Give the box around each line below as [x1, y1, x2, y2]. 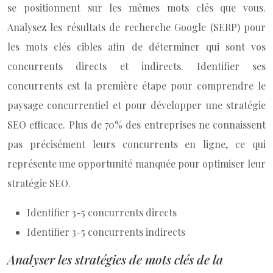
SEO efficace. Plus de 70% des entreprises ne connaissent [7, 118, 266, 131]
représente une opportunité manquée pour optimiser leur [7, 157, 266, 170]
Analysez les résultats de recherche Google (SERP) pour [7, 21, 266, 34]
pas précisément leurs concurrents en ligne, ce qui [7, 138, 266, 151]
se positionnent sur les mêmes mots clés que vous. [7, 1, 266, 14]
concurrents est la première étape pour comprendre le [7, 79, 266, 92]
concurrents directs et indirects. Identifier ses [7, 60, 266, 73]
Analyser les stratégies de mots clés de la [7, 250, 223, 268]
